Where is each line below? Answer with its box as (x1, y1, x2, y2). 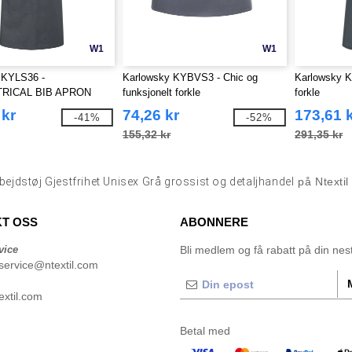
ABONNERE (180, 215, 248, 229)
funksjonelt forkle (122, 86, 200, 98)
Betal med (180, 324, 230, 337)
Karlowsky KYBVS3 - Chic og (122, 71, 258, 83)
